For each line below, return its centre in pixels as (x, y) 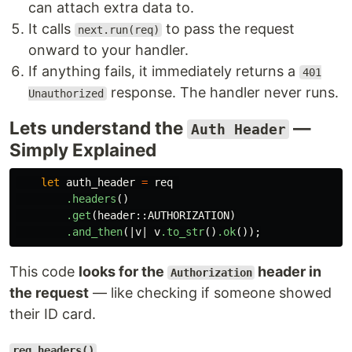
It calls (51, 29)
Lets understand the (98, 128)
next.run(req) (118, 30)
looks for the (123, 271)
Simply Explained (83, 150)
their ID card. (53, 314)
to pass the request (229, 29)
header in (288, 271)
